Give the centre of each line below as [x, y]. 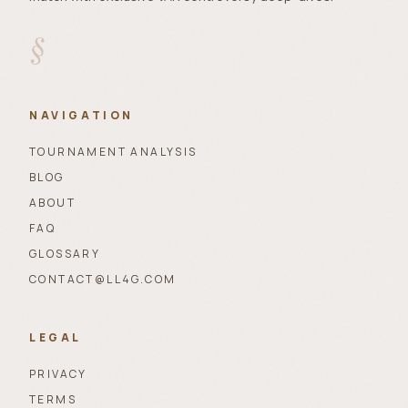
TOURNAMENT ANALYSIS [113, 152]
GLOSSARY [65, 254]
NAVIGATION [82, 115]
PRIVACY [58, 374]
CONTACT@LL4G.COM [103, 279]
